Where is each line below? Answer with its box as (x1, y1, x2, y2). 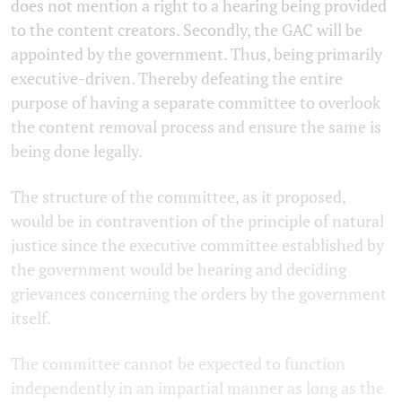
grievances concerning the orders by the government (11, 282, 387, 304)
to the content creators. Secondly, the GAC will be (11, 18, 363, 40)
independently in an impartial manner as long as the (11, 376, 384, 398)
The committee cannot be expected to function (11, 352, 345, 374)
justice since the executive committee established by (11, 233, 384, 256)
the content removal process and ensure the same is (11, 115, 381, 137)
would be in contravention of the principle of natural (11, 209, 384, 232)
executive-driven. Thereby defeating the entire (11, 66, 343, 89)
